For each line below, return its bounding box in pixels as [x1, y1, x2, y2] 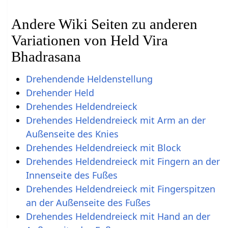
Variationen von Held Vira [11, 32, 168, 49]
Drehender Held [25, 86, 94, 99]
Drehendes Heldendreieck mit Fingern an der [25, 155, 220, 167]
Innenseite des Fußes [25, 168, 118, 181]
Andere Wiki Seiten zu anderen [11, 16, 198, 33]
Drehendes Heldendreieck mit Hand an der [25, 210, 210, 222]
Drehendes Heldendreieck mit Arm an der [25, 113, 206, 126]
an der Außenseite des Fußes [25, 196, 151, 209]
